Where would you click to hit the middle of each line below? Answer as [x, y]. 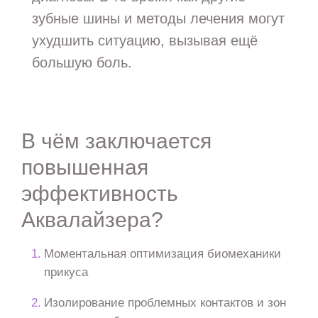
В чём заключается [116, 141]
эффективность [99, 193]
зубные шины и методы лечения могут [158, 18]
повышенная [84, 167]
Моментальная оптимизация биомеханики [163, 253]
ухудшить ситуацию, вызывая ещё [144, 40]
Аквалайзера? [92, 219]
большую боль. [82, 62]
